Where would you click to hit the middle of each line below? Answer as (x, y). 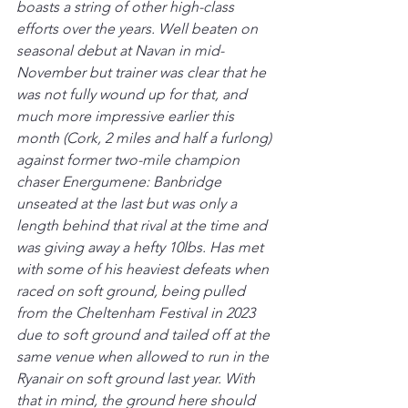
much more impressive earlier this (127, 116)
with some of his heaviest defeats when (144, 269)
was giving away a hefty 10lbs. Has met (142, 247)
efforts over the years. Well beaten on (139, 28)
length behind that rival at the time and (143, 225)
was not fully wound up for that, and (133, 94)
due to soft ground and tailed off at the (145, 334)
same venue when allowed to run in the (144, 356)
